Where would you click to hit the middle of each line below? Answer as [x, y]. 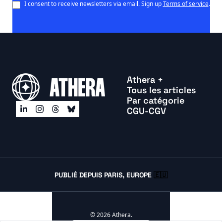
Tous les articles [161, 90]
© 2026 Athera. [111, 215]
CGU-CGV [146, 111]
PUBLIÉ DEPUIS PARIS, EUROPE [104, 175]
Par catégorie [156, 100]
